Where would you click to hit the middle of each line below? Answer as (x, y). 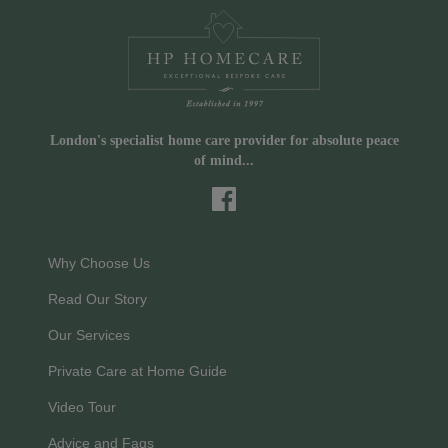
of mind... (224, 160)
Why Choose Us (99, 262)
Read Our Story (97, 298)
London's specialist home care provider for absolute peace (224, 140)
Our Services (89, 334)
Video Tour (82, 406)
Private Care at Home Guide (137, 370)
